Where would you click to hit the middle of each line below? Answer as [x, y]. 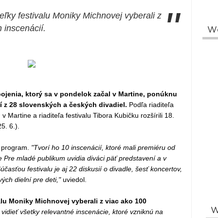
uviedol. [73, 180]
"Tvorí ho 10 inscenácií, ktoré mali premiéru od [102, 147]
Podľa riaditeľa [150, 105]
